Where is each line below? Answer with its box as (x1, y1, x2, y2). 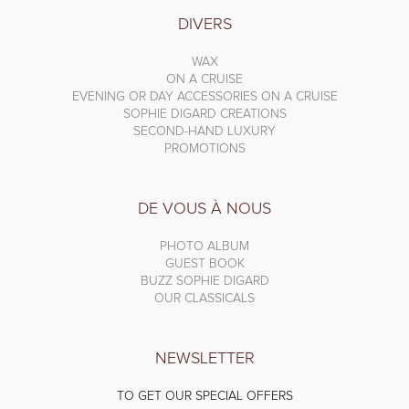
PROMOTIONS (163, 142, 246, 155)
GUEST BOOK (164, 257, 245, 270)
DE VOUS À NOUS (138, 200, 271, 217)
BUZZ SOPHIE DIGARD (140, 274, 269, 288)
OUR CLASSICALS (154, 291, 255, 305)
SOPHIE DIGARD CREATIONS (122, 107, 287, 121)
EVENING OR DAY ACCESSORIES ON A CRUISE (71, 89, 338, 103)
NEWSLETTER (154, 350, 255, 367)
